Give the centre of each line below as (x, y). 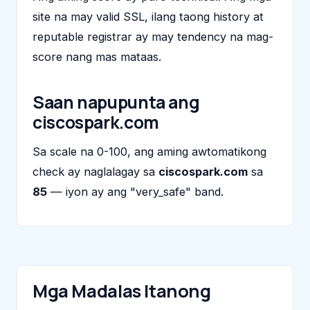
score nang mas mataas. (97, 56)
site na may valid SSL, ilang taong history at (148, 16)
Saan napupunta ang (116, 102)
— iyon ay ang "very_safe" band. (135, 191)
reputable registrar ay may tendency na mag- (153, 36)
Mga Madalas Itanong (122, 291)
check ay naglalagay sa (95, 171)
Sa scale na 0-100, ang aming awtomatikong (149, 151)
